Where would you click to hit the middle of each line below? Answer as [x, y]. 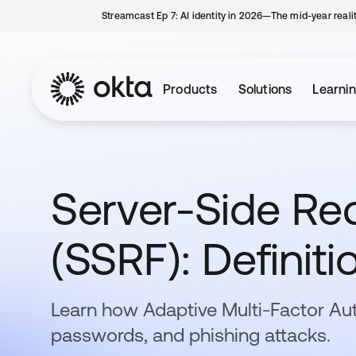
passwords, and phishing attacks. [191, 335]
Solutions [265, 89]
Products [190, 89]
